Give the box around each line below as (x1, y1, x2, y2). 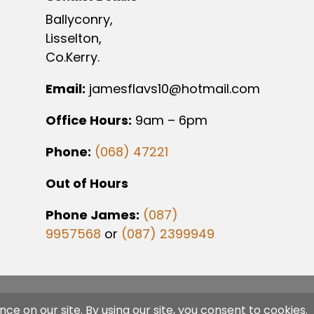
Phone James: (45, 206, 139, 224)
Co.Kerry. (45, 48, 100, 67)
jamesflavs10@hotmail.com (88, 80, 260, 98)
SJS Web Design (36, 294, 124, 311)
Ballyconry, (45, 11, 113, 29)
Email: (45, 80, 86, 98)
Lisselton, (45, 29, 102, 48)
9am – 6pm (135, 111, 207, 130)
